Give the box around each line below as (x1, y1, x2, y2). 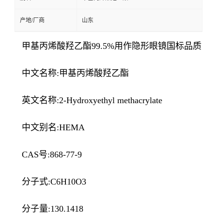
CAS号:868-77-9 (22, 150, 82, 160)
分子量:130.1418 (22, 204, 83, 214)
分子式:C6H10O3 (22, 177, 86, 187)
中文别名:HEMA (22, 123, 85, 133)
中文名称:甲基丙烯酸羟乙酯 (22, 68, 129, 78)
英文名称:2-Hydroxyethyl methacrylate (22, 95, 162, 106)
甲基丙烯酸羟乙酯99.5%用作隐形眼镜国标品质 (22, 41, 201, 51)
